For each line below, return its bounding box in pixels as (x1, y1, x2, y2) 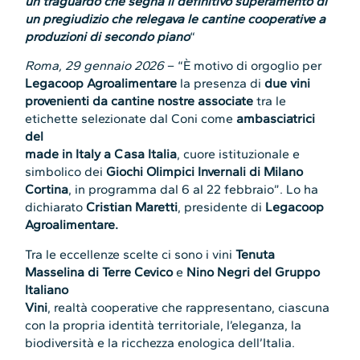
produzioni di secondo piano (25, 28, 190, 44)
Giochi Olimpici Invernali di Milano (106, 164, 304, 180)
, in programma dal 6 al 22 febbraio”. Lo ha (68, 182, 319, 198)
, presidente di (178, 199, 266, 215)
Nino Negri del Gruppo (186, 264, 321, 280)
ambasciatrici (236, 111, 316, 127)
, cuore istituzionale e (177, 146, 301, 162)
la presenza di (177, 76, 265, 92)
